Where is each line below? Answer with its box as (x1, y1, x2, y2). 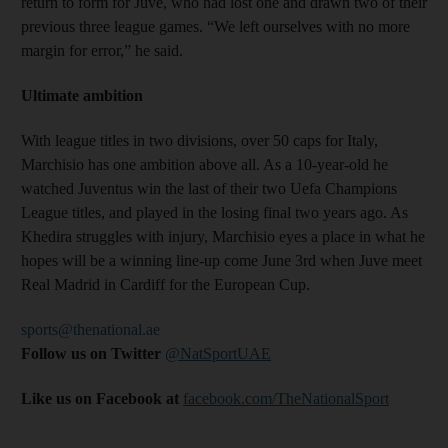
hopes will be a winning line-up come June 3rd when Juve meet (21, 251, 422, 269)
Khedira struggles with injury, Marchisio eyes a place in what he (21, 227, 425, 245)
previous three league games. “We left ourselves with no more (21, 17, 410, 35)
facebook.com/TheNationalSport (183, 389, 389, 407)
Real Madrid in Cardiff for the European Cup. (21, 275, 310, 293)
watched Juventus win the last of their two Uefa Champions (21, 179, 397, 197)
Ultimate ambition (21, 86, 143, 104)
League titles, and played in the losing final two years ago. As (21, 203, 408, 221)
